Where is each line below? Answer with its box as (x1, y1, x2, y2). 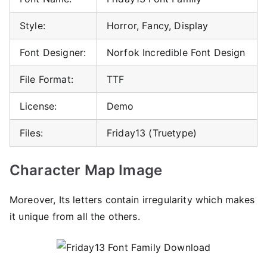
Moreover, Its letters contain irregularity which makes (10, 193, 255, 206)
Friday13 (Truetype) (107, 126, 197, 139)
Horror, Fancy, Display (107, 19, 209, 32)
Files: (20, 126, 43, 139)
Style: (20, 19, 45, 32)
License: (20, 100, 57, 112)
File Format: (20, 73, 73, 85)
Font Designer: (20, 46, 86, 58)
